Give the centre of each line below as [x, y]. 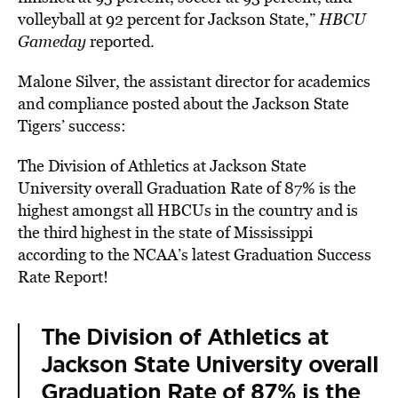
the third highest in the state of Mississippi [165, 232]
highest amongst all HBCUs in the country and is [188, 210]
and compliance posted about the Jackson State [183, 103]
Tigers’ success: [72, 126]
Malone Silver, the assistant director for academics [194, 81]
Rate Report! [63, 277]
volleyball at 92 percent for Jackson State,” [168, 19]
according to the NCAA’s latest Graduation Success [195, 255]
